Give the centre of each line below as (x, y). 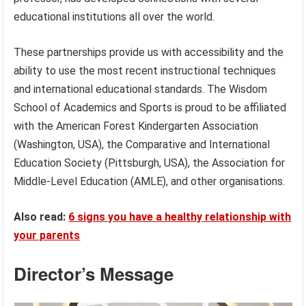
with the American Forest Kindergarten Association (136, 126)
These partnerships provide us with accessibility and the (149, 52)
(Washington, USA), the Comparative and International (142, 144)
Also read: (41, 217)
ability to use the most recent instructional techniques (145, 70)
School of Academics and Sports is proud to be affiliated (150, 107)
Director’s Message (94, 273)
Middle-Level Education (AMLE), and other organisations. (150, 181)
